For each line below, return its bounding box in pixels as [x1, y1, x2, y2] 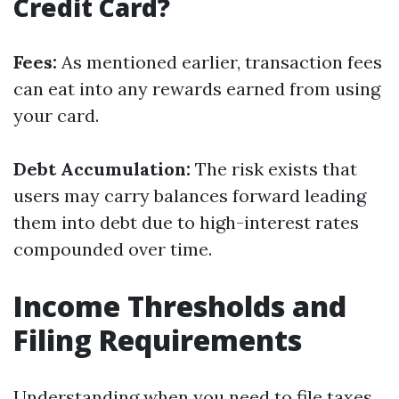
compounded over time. [13, 238, 212, 260]
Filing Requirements [13, 321, 302, 359]
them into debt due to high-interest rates [13, 211, 359, 233]
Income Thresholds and [13, 287, 346, 325]
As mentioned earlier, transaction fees [57, 51, 382, 73]
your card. [13, 104, 99, 126]
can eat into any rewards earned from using [13, 77, 380, 100]
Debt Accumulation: [13, 158, 191, 180]
